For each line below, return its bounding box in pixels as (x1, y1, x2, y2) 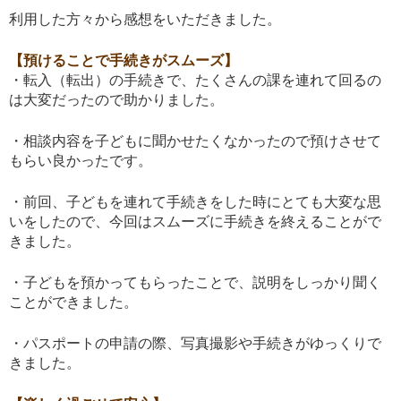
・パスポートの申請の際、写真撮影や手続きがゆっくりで (9, 336, 381, 352)
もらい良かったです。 (9, 153, 152, 169)
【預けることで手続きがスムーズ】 (9, 53, 238, 69)
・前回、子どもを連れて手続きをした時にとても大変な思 (9, 194, 381, 210)
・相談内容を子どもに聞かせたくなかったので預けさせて (9, 133, 381, 149)
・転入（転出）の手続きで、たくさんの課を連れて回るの (9, 73, 381, 89)
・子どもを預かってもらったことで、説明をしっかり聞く (9, 275, 381, 291)
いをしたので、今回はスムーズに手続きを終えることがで (9, 214, 381, 230)
